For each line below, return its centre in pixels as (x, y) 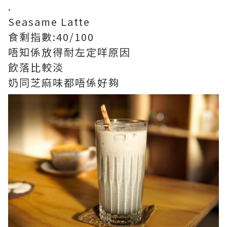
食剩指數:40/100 (51, 36)
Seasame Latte (51, 21)
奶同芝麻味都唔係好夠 (64, 82)
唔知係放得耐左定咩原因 (69, 52)
